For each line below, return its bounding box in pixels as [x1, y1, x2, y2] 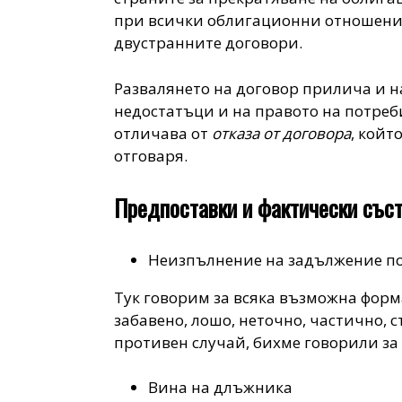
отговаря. [114, 144, 188, 166]
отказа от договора [212, 122, 352, 144]
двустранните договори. [114, 32, 303, 54]
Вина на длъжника [148, 377, 293, 398]
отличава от [114, 122, 213, 144]
